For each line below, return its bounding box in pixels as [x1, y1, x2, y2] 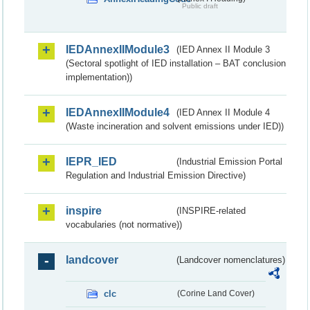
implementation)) [66, 71, 132, 82]
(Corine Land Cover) [176, 289, 255, 298]
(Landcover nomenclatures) [176, 254, 286, 265]
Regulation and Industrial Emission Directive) [66, 170, 246, 181]
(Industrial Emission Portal [176, 156, 283, 167]
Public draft [181, 2, 218, 10]
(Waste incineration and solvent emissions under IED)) [66, 120, 284, 131]
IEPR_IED [66, 155, 117, 167]
